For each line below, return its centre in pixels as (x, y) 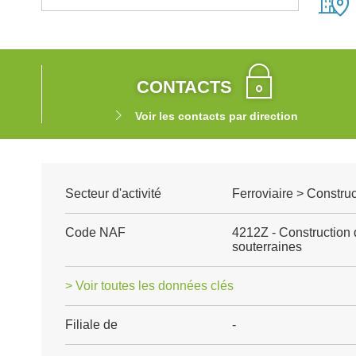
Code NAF (95, 232)
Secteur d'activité (113, 193)
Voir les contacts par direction (216, 116)
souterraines (267, 247)
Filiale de (91, 325)
